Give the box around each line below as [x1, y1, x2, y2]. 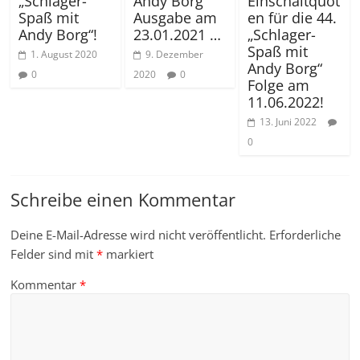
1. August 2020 [31, 47, 98, 62]
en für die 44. [247, 8, 337, 28]
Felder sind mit [10, 246, 97, 263]
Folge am [247, 76, 309, 96]
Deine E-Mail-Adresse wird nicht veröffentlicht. [10, 227, 267, 243]
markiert [103, 246, 154, 263]
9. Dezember [145, 47, 203, 62]
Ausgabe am [133, 8, 217, 28]
